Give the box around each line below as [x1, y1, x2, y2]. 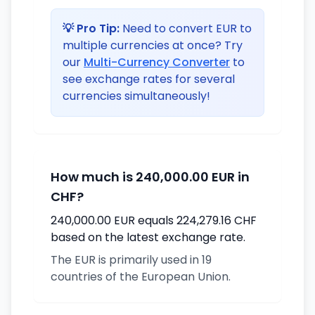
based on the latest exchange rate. [51, 229, 245, 245]
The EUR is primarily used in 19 [51, 252, 212, 268]
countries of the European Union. [51, 269, 231, 285]
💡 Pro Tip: [63, 20, 120, 37]
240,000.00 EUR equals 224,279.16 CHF [51, 212, 257, 229]
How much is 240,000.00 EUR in [51, 168, 250, 186]
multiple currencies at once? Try [63, 37, 243, 53]
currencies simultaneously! [63, 88, 210, 104]
